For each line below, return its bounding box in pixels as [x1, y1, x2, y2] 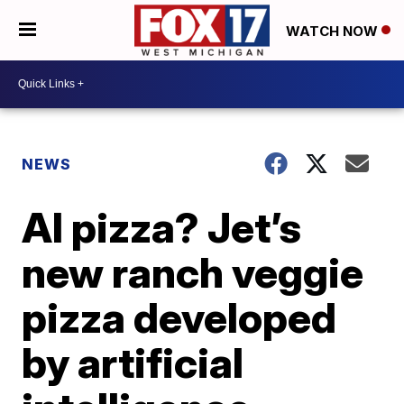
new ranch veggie [22, 246, 364, 298]
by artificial [22, 336, 244, 388]
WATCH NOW [286, 22, 381, 40]
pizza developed [22, 291, 337, 343]
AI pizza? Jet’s [22, 201, 302, 252]
